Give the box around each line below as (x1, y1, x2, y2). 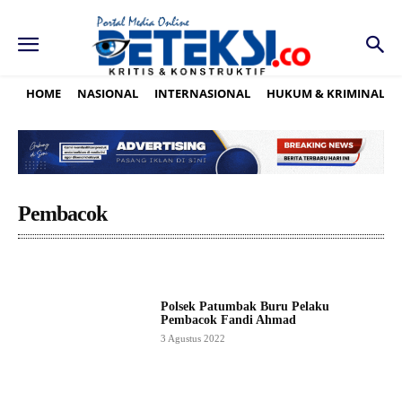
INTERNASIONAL (154, 84, 250, 101)
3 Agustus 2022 (160, 333, 225, 345)
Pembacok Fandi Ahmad (160, 313, 296, 328)
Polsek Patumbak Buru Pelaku (160, 300, 329, 314)
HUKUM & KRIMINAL (267, 84, 385, 101)
